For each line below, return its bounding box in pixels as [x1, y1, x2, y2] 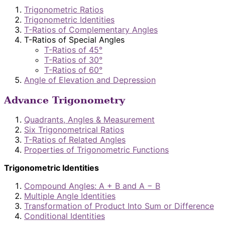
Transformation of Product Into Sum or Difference [24, 201, 214, 211]
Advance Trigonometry [4, 94, 125, 105]
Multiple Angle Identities [24, 191, 116, 201]
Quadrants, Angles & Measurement [24, 115, 155, 125]
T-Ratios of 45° [44, 44, 102, 55]
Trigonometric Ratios [24, 4, 103, 15]
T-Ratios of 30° [44, 54, 102, 65]
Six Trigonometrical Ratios [24, 125, 124, 135]
